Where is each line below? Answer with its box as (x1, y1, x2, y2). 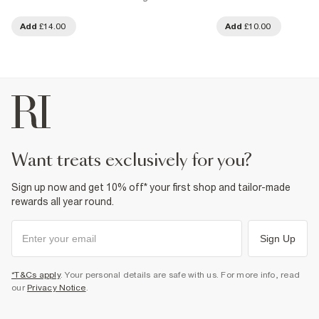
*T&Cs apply (11, 269, 61, 280)
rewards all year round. (11, 195, 114, 207)
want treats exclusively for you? (28, 152, 252, 169)
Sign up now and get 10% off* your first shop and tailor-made (11, 181, 291, 193)
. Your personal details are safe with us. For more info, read (60, 269, 300, 280)
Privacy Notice (27, 282, 86, 293)
